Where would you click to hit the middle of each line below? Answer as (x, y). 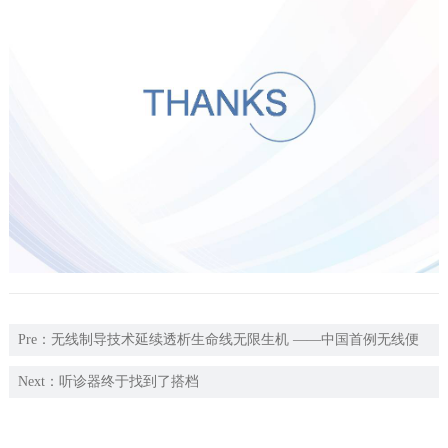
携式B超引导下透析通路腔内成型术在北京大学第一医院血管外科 (218, 372)
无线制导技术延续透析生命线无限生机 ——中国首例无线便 (234, 340)
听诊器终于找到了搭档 (128, 382)
